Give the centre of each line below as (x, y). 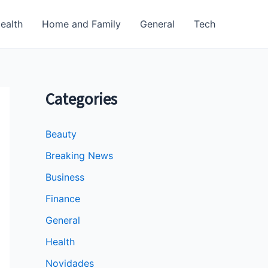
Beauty (61, 134)
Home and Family (81, 24)
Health (60, 242)
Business (65, 177)
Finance (63, 199)
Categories (81, 99)
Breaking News (79, 156)
